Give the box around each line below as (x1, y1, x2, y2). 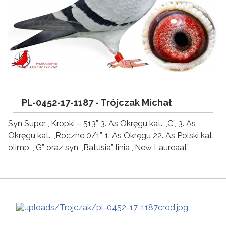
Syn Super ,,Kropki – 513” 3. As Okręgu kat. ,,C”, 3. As (8, 118, 196, 128)
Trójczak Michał (100, 97, 172, 108)
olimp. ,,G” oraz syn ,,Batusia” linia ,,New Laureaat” (8, 142, 190, 152)
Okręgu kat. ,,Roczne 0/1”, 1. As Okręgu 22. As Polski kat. (8, 130, 214, 140)
